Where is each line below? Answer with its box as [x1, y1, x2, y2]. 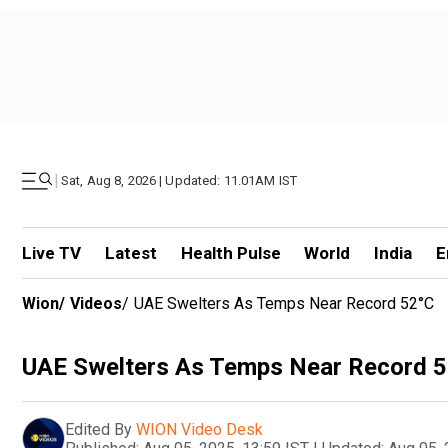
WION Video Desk [136, 419, 263, 439]
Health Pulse [180, 243, 281, 263]
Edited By [65, 419, 132, 439]
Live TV [22, 243, 81, 263]
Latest [104, 243, 157, 263]
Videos [70, 294, 122, 313]
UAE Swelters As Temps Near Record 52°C [134, 294, 434, 313]
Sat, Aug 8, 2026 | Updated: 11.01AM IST [61, 173, 298, 188]
